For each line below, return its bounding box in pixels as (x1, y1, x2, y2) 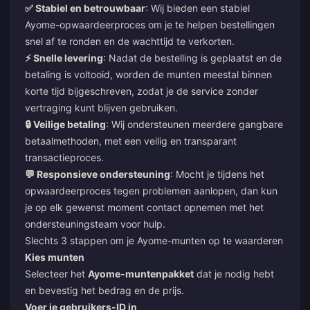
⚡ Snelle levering (25, 51, 103, 64)
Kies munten (25, 250, 84, 263)
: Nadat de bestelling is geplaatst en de (103, 51, 282, 64)
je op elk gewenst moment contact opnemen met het (25, 201, 264, 213)
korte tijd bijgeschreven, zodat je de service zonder (25, 84, 258, 97)
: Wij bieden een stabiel (145, 1, 250, 14)
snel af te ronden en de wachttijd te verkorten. (25, 35, 235, 47)
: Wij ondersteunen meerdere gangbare (106, 118, 283, 130)
